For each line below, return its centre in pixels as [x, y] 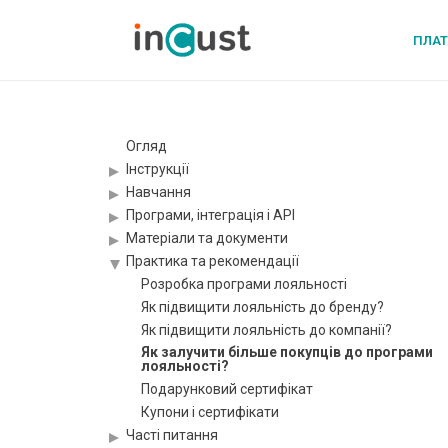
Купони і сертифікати [210, 412]
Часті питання [172, 435]
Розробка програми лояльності [244, 284]
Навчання [158, 192]
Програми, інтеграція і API [210, 215]
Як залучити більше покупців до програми [287, 352]
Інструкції [157, 169]
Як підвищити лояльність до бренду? [262, 307]
